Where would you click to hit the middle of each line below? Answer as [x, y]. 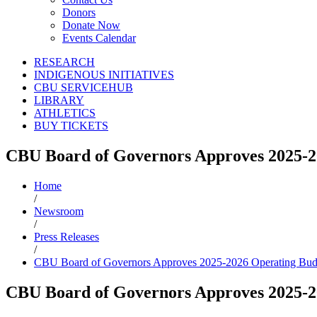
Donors [79, 13]
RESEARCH [64, 62]
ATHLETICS [65, 113]
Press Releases [67, 237]
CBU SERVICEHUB [83, 88]
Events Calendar [99, 38]
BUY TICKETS [71, 126]
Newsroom [59, 212]
